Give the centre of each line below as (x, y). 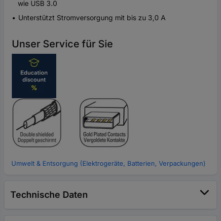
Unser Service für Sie (62, 44)
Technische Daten (49, 194)
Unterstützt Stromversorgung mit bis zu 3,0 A (92, 17)
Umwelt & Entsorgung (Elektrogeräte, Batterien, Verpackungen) (109, 163)
